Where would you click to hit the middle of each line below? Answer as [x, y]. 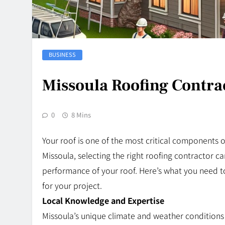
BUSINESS [62, 54]
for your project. [72, 186]
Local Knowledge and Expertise [103, 201]
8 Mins [81, 115]
